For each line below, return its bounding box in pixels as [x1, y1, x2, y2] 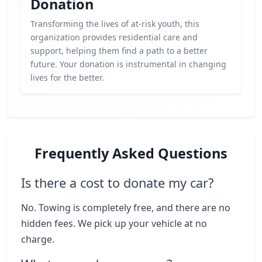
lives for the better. [30, 72, 104, 83]
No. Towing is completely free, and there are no [21, 201, 230, 214]
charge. [21, 233, 54, 246]
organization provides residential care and [30, 32, 198, 43]
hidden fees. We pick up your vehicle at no [21, 217, 207, 230]
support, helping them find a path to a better [30, 45, 208, 56]
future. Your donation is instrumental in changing [30, 58, 226, 70]
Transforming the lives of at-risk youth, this [30, 18, 199, 29]
